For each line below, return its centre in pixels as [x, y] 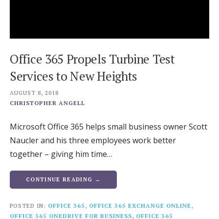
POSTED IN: [29, 206]
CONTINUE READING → [63, 180]
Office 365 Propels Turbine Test [92, 59]
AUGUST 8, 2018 [34, 93]
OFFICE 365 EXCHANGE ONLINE [140, 206]
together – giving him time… [61, 154]
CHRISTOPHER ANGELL [47, 103]
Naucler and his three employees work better [93, 141]
